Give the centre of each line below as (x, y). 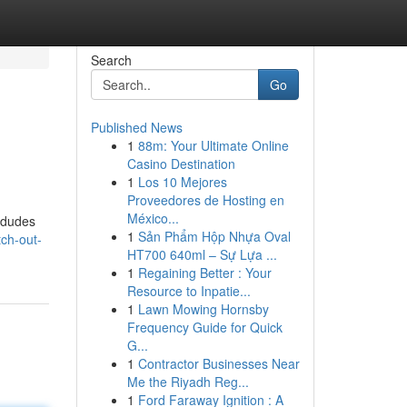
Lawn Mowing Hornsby (203, 309)
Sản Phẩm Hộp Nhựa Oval (214, 236)
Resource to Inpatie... (189, 291)
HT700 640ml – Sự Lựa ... (202, 254)
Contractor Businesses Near (218, 363)
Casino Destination (181, 164)
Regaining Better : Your (204, 273)
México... (153, 218)
